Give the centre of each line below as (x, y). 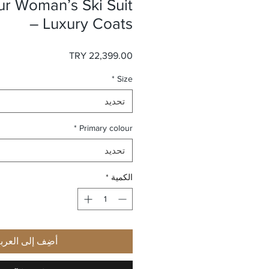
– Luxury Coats (81, 23)
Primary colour (106, 128)
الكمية (122, 177)
